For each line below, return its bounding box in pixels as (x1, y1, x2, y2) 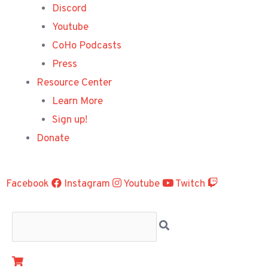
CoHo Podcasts (51, 39, 121, 53)
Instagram (64, 178, 110, 191)
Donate (36, 132, 69, 145)
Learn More (51, 95, 103, 108)
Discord (51, 2, 87, 16)
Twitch (175, 178, 205, 191)
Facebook (6, 178, 49, 191)
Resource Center (36, 76, 112, 90)
